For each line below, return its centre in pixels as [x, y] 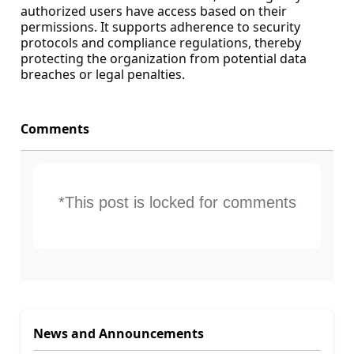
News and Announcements [119, 334]
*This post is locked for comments [177, 202]
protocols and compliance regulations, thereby [161, 42]
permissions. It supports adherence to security [160, 26]
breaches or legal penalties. [103, 74]
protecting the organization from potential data [164, 58]
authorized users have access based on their [154, 11]
